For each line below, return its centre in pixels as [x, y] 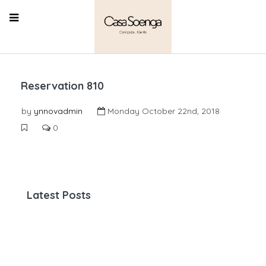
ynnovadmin [58, 111]
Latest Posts [59, 195]
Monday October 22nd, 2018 [162, 111]
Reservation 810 [62, 86]
